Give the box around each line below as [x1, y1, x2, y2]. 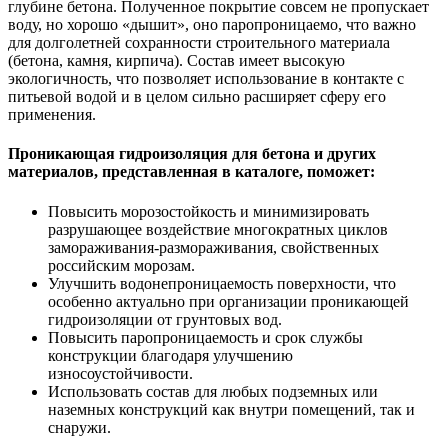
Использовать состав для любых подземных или [48, 382, 378, 400]
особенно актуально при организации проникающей [48, 292, 409, 310]
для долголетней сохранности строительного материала [8, 34, 390, 52]
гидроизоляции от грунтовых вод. [48, 310, 282, 328]
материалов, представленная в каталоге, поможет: [8, 163, 375, 181]
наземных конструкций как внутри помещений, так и [48, 400, 415, 418]
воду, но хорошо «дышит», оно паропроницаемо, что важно [8, 16, 416, 34]
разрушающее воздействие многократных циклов [48, 220, 388, 238]
